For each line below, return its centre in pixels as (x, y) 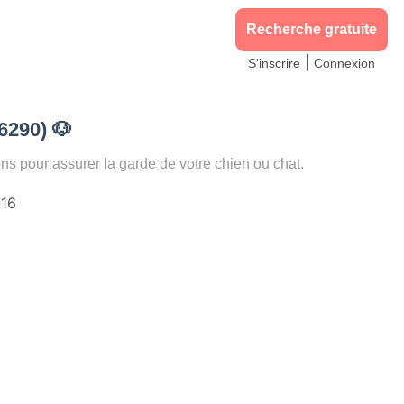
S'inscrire (274, 63)
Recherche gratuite (312, 29)
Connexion (344, 63)
